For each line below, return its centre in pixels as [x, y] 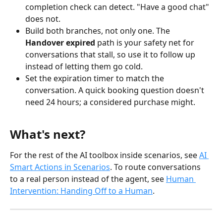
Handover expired [60, 42]
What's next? [48, 134]
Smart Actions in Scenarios [60, 167]
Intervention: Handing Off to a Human [81, 191]
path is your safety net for [146, 42]
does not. [43, 19]
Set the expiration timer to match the [96, 78]
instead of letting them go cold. [84, 66]
